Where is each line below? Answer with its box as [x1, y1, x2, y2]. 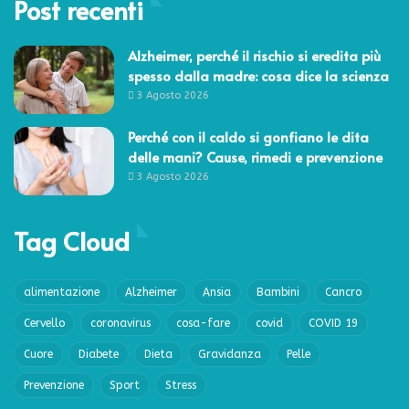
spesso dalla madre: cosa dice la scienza [128, 65, 389, 85]
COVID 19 [309, 316, 358, 330]
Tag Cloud [14, 222, 130, 258]
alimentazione [24, 285, 100, 299]
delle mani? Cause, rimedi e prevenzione [128, 146, 383, 166]
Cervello [24, 316, 65, 330]
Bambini [257, 285, 299, 299]
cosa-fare [176, 316, 230, 330]
